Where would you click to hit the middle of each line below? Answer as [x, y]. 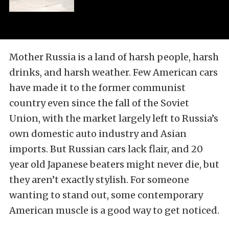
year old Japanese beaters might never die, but [114, 165]
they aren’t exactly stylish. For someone [99, 180]
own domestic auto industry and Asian [98, 134]
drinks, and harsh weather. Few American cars [113, 73]
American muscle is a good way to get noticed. [114, 211]
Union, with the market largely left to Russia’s [114, 119]
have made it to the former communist [97, 88]
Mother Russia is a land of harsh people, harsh [114, 57]
